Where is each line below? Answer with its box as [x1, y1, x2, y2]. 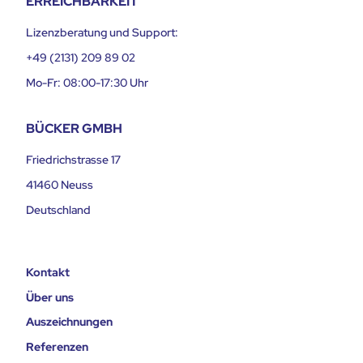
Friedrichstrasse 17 [26, 152, 121, 168]
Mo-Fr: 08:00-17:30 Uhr [26, 75, 148, 91]
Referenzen [26, 339, 88, 354]
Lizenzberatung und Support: [26, 25, 178, 41]
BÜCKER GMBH [26, 120, 122, 138]
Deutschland [26, 203, 91, 218]
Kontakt [26, 265, 70, 280]
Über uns [26, 289, 74, 305]
